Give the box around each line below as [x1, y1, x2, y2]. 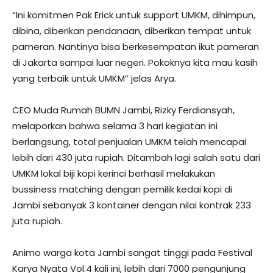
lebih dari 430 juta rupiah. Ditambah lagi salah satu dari [12, 151, 260, 164]
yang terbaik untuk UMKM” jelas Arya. [12, 71, 176, 85]
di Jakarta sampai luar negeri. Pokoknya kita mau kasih [12, 55, 258, 69]
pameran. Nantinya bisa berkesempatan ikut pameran [12, 40, 259, 53]
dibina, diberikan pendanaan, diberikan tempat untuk [12, 24, 251, 37]
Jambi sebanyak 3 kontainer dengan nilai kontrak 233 [12, 198, 251, 211]
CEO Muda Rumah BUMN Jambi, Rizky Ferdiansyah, [12, 103, 235, 116]
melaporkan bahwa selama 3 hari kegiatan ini [12, 119, 218, 132]
